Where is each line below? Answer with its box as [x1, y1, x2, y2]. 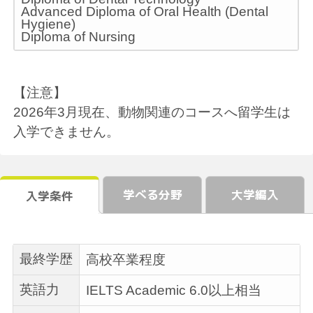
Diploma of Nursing [21, 29, 136, 44]
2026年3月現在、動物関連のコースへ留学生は [13, 104, 291, 119]
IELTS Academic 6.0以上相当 [85, 282, 261, 298]
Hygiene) [21, 16, 76, 31]
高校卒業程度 [85, 252, 166, 267]
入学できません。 [13, 124, 120, 139]
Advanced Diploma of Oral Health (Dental [21, 3, 269, 19]
